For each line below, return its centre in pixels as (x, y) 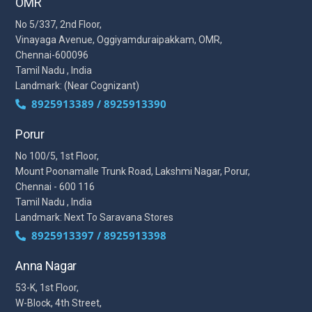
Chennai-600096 (52, 55)
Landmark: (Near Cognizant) (78, 85)
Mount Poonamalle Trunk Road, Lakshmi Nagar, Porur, (133, 171)
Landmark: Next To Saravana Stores (95, 217)
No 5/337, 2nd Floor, (59, 24)
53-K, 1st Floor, (47, 287)
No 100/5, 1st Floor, (57, 156)
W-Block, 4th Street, (59, 303)
